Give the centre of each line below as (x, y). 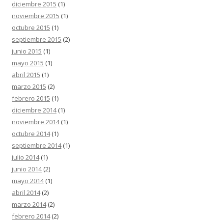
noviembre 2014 (36, 122)
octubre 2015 (31, 27)
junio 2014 (27, 169)
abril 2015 (26, 74)
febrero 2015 (31, 98)
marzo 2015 (29, 86)
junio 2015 (27, 51)
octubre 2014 (31, 133)
